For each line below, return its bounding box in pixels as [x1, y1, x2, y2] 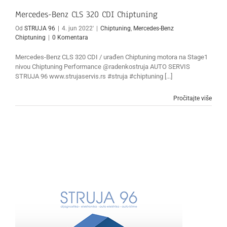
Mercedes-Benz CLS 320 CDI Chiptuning [15, 9, 158, 21]
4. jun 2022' [62, 25, 94, 32]
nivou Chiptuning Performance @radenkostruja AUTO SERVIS [15, 63, 190, 71]
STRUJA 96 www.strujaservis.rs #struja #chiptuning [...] [15, 72, 172, 81]
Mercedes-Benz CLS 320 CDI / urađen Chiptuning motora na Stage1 [15, 53, 208, 61]
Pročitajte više [173, 95, 212, 102]
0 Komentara [52, 34, 88, 42]
